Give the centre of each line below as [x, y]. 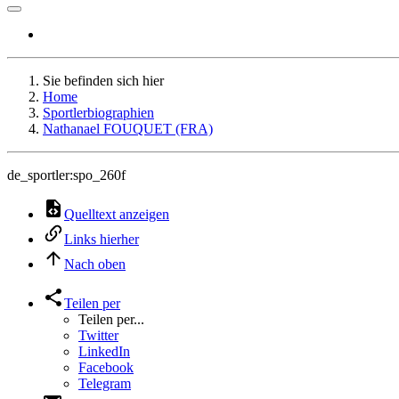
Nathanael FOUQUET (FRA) [128, 129]
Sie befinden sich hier [103, 81]
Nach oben [95, 264]
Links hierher [102, 239]
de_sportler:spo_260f [66, 175]
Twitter [98, 335]
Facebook [106, 367]
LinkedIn [104, 351]
